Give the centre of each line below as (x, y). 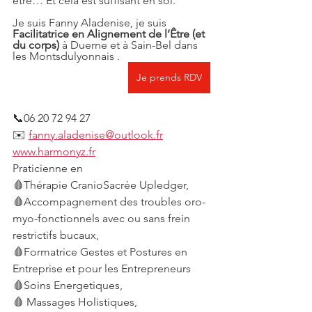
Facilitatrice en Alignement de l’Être (101, 34)
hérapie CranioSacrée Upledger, (109, 185)
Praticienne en (48, 168)
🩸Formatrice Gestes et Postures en (101, 252)
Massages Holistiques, (80, 302)
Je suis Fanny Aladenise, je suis (91, 23)
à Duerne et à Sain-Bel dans (130, 45)
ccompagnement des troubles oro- (118, 202)
